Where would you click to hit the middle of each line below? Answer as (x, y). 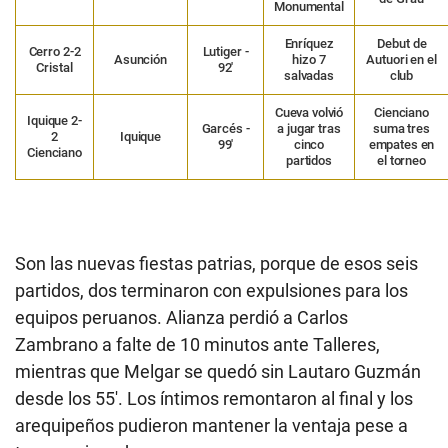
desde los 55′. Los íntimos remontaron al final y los (214, 399)
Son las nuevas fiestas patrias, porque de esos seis (216, 264)
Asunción (140, 60)
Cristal (54, 68)
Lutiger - (225, 52)
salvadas (309, 76)
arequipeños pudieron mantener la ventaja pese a (211, 426)
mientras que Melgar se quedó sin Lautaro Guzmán (218, 372)
